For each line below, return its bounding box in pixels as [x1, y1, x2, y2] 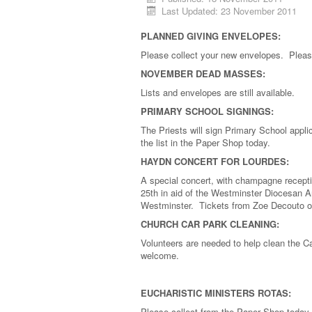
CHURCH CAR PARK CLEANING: [141, 217, 279, 231]
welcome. [141, 249, 179, 262]
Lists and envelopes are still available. [141, 86, 295, 99]
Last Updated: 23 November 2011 [162, 4, 297, 17]
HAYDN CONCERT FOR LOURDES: [141, 155, 289, 168]
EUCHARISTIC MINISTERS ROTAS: [141, 286, 291, 299]
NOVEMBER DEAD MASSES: [141, 67, 265, 80]
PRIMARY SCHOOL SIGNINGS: [141, 104, 274, 118]
